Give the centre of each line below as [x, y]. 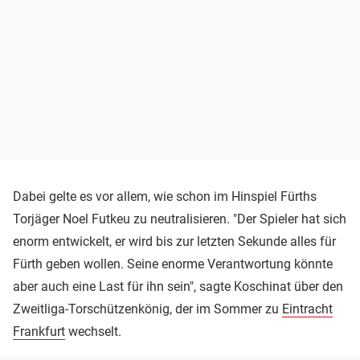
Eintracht [307, 309]
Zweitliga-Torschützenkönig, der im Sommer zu [147, 309]
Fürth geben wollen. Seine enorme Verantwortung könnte [173, 264]
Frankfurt [39, 331]
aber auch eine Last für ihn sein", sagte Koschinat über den [178, 286]
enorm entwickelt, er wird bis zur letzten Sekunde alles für [174, 241]
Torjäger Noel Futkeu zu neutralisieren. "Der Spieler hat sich [180, 219]
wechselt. [93, 331]
